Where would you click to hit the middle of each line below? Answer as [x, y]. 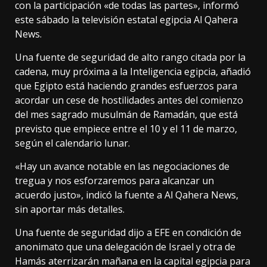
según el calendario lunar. [72, 143]
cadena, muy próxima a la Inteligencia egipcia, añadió [133, 72]
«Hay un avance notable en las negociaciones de [122, 167]
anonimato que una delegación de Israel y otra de [125, 247]
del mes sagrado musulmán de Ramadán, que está [126, 115]
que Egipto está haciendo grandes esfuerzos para [126, 86]
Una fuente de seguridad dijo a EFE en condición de [128, 233]
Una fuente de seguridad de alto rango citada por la [130, 58]
